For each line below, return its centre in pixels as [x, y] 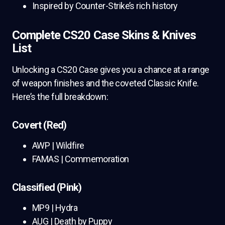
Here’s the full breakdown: [60, 97]
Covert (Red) [39, 125]
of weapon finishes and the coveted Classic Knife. [105, 83]
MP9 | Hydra [55, 208]
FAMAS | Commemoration [81, 159]
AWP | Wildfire [58, 145]
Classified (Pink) [47, 187]
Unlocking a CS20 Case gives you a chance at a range [111, 70]
